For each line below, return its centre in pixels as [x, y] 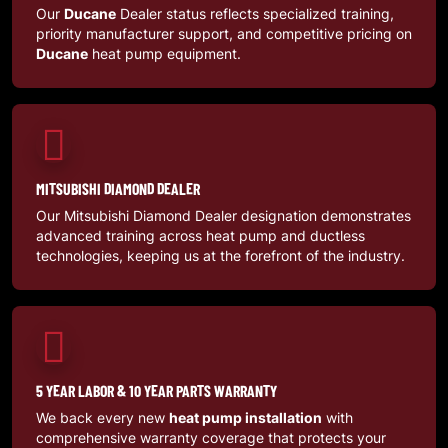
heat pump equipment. [164, 54]
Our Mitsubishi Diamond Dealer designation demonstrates [223, 216]
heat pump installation [245, 418]
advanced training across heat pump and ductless [200, 236]
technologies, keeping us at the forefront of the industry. [220, 256]
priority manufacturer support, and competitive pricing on [224, 34]
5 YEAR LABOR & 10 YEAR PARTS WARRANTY [156, 391]
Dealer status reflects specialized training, [255, 14]
